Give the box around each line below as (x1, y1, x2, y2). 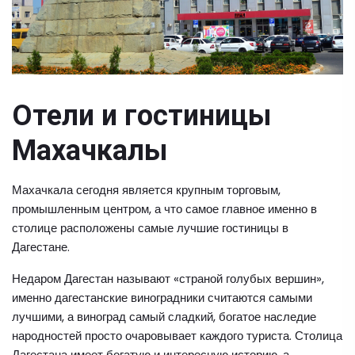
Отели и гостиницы (12, 98, 271, 132)
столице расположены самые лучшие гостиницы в (12, 219, 288, 236)
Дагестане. (12, 238, 70, 255)
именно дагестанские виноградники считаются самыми (12, 288, 312, 306)
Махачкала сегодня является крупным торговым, (12, 181, 281, 198)
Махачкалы (12, 133, 167, 167)
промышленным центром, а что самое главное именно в (12, 200, 317, 217)
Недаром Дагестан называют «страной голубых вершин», (12, 269, 324, 287)
